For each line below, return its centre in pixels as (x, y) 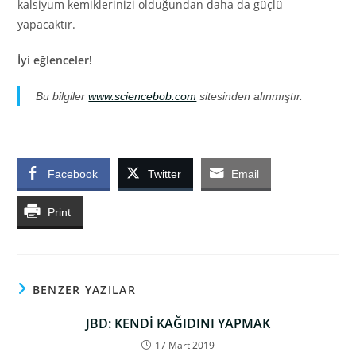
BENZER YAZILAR (84, 290)
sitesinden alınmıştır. (250, 96)
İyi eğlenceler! (55, 60)
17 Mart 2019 (185, 345)
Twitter (165, 174)
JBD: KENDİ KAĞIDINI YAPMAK (178, 323)
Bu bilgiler (62, 96)
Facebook (73, 174)
